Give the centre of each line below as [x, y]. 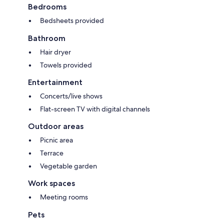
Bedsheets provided [72, 21]
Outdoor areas [56, 126]
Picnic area [56, 140]
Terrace [52, 153]
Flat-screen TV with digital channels [95, 109]
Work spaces [51, 183]
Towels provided [66, 65]
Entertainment [55, 82]
